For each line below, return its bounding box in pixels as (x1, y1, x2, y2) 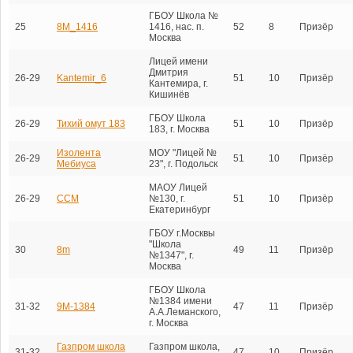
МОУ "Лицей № (149, 147, 217, 158)
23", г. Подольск (149, 158, 217, 169)
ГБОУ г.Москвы (149, 227, 215, 239)
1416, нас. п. (149, 20, 204, 32)
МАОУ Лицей (149, 181, 207, 193)
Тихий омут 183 (57, 117, 125, 129)
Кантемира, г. (149, 77, 208, 89)
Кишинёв (149, 88, 189, 100)
